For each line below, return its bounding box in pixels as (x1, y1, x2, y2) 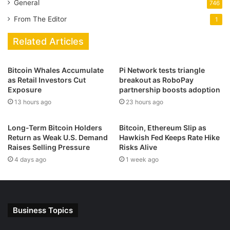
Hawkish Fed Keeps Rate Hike (119, 132, 220, 142)
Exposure (8, 85, 42, 94)
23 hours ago (126, 98, 163, 106)
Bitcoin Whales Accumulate (8, 65, 104, 74)
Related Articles (13, 35, 84, 47)
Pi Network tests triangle (119, 65, 205, 74)
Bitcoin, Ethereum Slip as (119, 123, 206, 132)
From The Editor (14, 14, 67, 23)
